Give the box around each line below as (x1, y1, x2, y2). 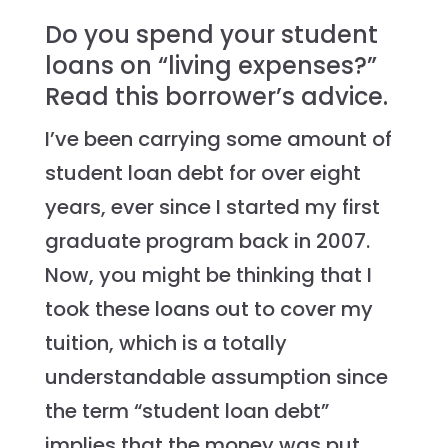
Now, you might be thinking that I (44, 261, 372, 290)
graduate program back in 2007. (44, 227, 370, 256)
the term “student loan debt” (44, 397, 329, 426)
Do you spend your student (44, 18, 378, 52)
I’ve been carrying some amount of (44, 125, 392, 154)
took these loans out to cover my (44, 295, 373, 324)
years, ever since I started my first (44, 193, 380, 222)
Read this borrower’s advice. (44, 80, 388, 114)
